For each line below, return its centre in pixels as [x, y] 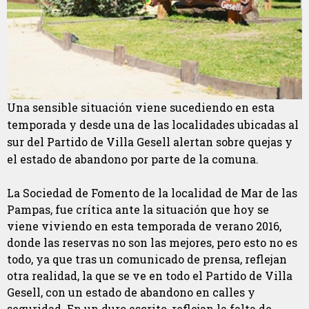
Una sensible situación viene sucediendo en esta [141, 108]
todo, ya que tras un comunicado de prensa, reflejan [147, 259]
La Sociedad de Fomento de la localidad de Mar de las [152, 193]
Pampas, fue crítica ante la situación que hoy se [138, 210]
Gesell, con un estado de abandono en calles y [131, 292]
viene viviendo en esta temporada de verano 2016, [144, 226]
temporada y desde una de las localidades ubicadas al [153, 125]
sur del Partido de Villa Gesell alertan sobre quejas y [150, 142]
